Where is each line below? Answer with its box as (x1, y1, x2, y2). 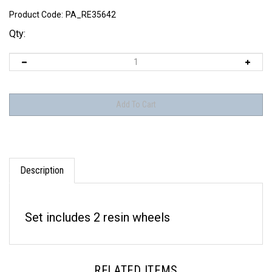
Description (20, 153, 64, 165)
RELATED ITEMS (94, 251, 178, 266)
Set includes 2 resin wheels (25, 199, 170, 213)
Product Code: (9, 10, 63, 19)
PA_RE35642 (66, 10, 116, 19)
